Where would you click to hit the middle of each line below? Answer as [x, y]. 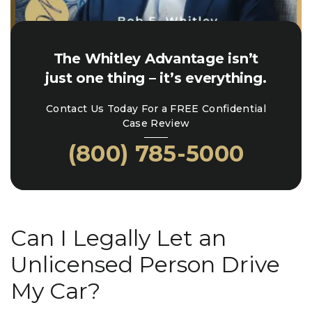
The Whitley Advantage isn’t [156, 58]
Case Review [156, 123]
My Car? [55, 290]
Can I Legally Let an [118, 237]
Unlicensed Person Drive [145, 264]
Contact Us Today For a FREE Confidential [156, 108]
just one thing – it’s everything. [156, 78]
